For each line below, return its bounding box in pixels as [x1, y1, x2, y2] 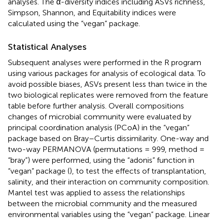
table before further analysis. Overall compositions [8, 101, 184, 111]
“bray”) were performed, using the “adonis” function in [8, 155, 194, 165]
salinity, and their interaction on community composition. [8, 177, 209, 187]
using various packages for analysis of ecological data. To [8, 69, 206, 78]
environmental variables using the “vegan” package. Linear [8, 210, 210, 220]
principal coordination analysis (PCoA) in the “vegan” [8, 123, 189, 133]
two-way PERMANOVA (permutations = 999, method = [8, 145, 205, 154]
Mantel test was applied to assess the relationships [8, 188, 185, 198]
